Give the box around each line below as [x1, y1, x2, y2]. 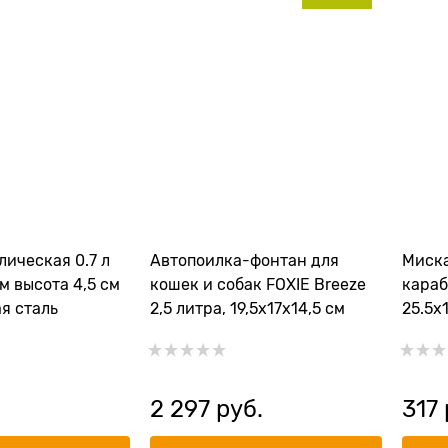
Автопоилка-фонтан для [150, 252, 339, 270]
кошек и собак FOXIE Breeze [150, 276, 366, 294]
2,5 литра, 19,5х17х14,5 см [150, 300, 345, 318]
